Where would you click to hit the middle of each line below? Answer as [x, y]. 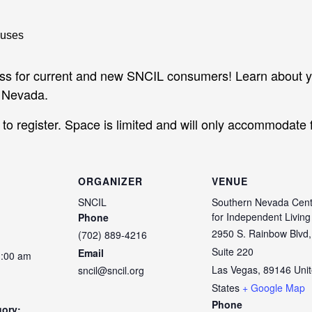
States [226, 288]
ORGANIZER [110, 181]
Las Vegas [235, 270]
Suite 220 [233, 252]
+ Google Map [274, 288]
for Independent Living [261, 217]
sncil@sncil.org [111, 271]
